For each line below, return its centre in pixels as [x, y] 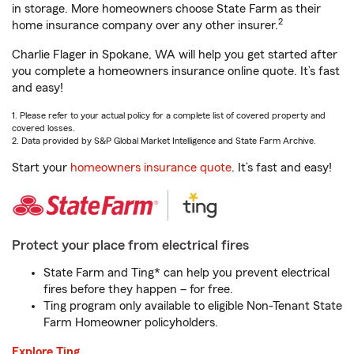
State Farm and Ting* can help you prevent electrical [186, 273]
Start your [41, 168]
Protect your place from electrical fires [130, 245]
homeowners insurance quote [151, 168]
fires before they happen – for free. [138, 290]
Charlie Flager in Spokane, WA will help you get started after [175, 55]
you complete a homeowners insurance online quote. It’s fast [176, 72]
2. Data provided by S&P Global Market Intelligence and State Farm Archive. [164, 141]
